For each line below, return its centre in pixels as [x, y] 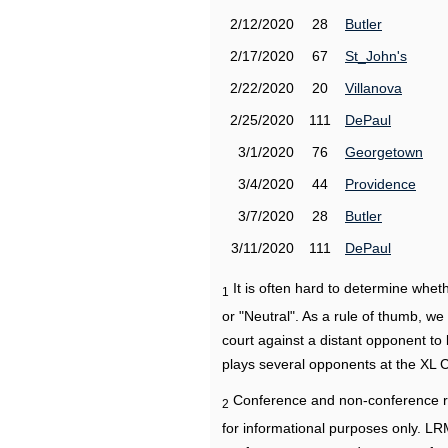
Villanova [373, 88]
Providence [380, 184]
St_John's [376, 56]
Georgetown [384, 152]
